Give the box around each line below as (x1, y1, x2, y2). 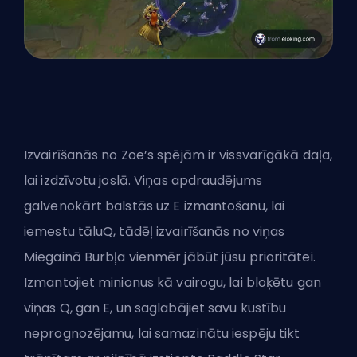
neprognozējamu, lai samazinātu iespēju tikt (24, 324, 300, 343)
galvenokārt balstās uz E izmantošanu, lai (24, 197, 285, 216)
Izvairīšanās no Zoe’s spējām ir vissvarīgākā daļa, (24, 146, 333, 165)
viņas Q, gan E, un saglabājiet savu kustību (24, 299, 287, 318)
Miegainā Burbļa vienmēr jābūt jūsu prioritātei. (24, 248, 316, 267)
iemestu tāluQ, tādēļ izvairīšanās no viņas (24, 222, 285, 241)
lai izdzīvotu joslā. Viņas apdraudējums (24, 171, 262, 190)
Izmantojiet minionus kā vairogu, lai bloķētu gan (24, 273, 321, 292)
